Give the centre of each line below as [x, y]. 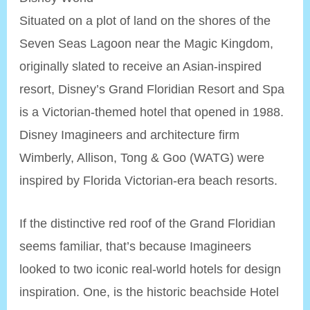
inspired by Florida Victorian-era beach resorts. [149, 181]
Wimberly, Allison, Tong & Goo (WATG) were [142, 158]
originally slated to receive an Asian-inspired [141, 66]
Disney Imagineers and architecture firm [130, 135]
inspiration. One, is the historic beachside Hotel [149, 292]
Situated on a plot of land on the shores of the [145, 21]
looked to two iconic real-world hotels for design [151, 269]
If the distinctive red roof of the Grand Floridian [148, 224]
